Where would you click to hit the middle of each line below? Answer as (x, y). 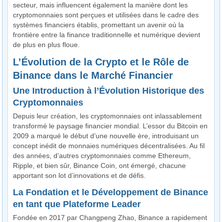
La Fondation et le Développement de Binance (111, 192)
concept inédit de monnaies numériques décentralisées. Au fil (109, 146)
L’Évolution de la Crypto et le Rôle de (101, 62)
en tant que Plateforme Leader (77, 204)
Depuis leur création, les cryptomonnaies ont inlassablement (108, 116)
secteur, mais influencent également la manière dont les (101, 5)
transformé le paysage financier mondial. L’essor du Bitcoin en (111, 126)
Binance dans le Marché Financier (93, 75)
